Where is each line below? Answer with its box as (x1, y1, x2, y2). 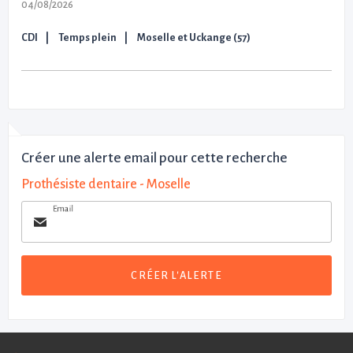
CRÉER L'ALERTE (131, 269, 222, 281)
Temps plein (58, 32, 117, 44)
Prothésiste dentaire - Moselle (21, 177, 191, 192)
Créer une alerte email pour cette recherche (21, 150, 288, 166)
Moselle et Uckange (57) (137, 32, 251, 44)
